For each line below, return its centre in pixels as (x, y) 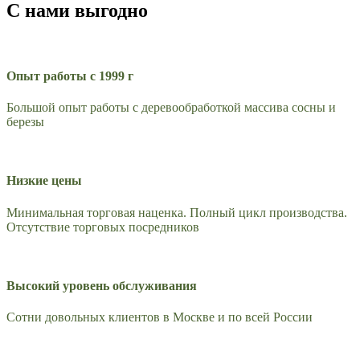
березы (25, 122)
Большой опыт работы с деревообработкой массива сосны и (171, 108)
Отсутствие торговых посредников (103, 227)
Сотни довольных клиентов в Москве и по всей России (160, 317)
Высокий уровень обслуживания (102, 285)
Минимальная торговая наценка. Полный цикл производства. (177, 212)
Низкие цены (44, 181)
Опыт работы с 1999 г (70, 76)
